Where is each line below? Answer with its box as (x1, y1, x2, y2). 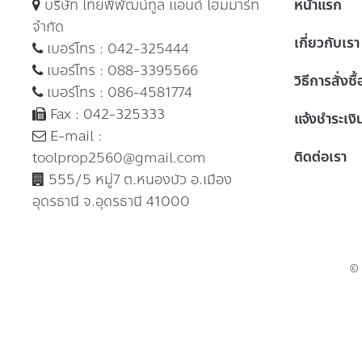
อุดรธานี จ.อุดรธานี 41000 (32, 190, 190, 212)
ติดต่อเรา (293, 145, 347, 167)
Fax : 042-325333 (46, 103, 165, 124)
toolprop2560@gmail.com (32, 146, 206, 168)
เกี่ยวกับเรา (293, 32, 360, 53)
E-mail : (46, 124, 102, 146)
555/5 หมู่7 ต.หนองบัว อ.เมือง (44, 168, 232, 190)
